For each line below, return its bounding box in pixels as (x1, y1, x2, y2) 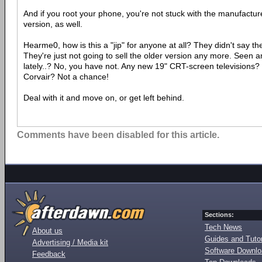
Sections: (205, 211, 234, 219)
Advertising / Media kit (32, 238, 108, 247)
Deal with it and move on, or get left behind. (23, 93, 184, 103)
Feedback (32, 250, 65, 259)
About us (32, 226, 63, 236)
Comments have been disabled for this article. (17, 130, 219, 140)
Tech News (205, 223, 242, 232)
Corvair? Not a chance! (23, 72, 109, 82)
